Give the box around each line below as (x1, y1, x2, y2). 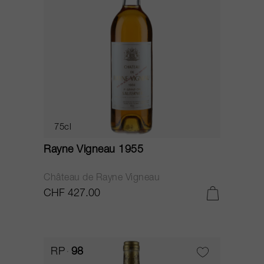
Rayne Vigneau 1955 (44, 145, 143, 156)
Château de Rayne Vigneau (44, 174, 160, 183)
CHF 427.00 (44, 189, 100, 199)
